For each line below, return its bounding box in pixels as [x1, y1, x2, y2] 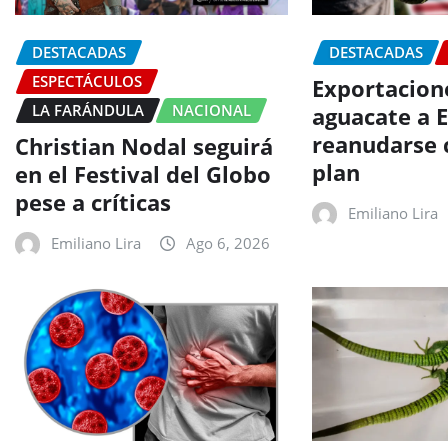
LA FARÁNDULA [32, 99, 144, 120]
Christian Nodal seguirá [15, 131, 273, 162]
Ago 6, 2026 [186, 233, 270, 254]
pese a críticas [15, 187, 171, 218]
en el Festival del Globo [15, 159, 271, 190]
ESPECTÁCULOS [32, 70, 142, 91]
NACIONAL [172, 99, 251, 120]
